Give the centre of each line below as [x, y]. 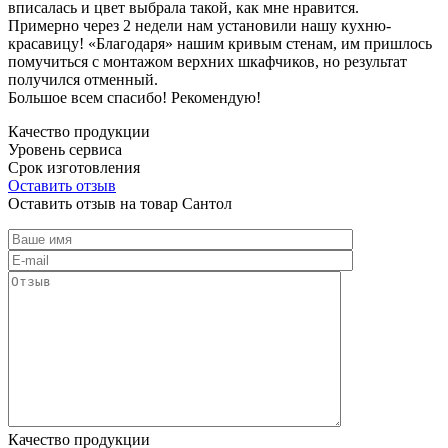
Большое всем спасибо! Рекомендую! [134, 97]
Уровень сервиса [65, 149]
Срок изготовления [74, 167]
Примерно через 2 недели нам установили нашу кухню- [199, 25]
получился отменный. [83, 79]
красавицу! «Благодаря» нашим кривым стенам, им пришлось [220, 43]
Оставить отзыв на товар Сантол [120, 203]
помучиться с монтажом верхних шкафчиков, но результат [207, 61]
